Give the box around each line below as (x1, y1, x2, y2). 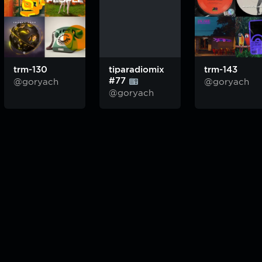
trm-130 (13, 64, 47, 75)
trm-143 (204, 64, 237, 75)
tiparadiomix (109, 64, 164, 75)
